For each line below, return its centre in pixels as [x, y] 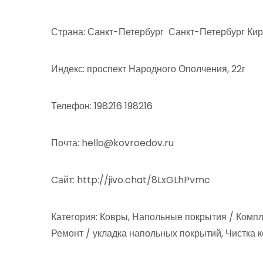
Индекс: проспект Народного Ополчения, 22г [148, 69]
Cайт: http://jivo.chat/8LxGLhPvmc [131, 180]
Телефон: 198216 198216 [103, 106]
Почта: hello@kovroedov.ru [112, 143]
